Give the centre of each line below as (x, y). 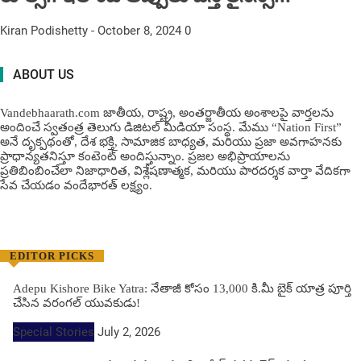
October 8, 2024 (139, 31)
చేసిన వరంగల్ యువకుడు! (77, 303)
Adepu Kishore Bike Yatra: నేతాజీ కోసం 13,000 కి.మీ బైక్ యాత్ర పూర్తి (182, 289)
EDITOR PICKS (52, 256)
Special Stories (54, 332)
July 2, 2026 (129, 332)
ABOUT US (44, 75)
